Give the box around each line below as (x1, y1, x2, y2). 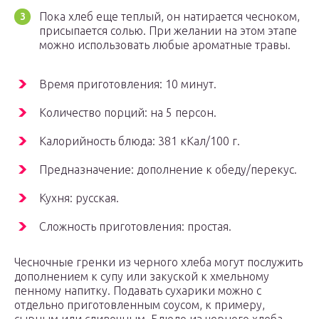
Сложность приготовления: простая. (39, 220, 231, 234)
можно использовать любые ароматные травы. (39, 38, 291, 52)
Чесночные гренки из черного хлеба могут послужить (14, 256, 303, 269)
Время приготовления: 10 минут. (39, 78, 216, 91)
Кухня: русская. (39, 192, 119, 205)
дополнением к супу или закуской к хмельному (14, 270, 269, 283)
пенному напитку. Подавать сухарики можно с (14, 284, 261, 298)
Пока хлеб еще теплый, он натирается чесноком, (39, 10, 300, 23)
